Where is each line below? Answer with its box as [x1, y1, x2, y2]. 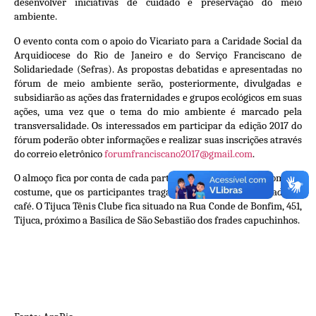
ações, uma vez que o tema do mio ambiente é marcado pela [14, 104, 302, 118]
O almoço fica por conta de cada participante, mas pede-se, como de [14, 171, 302, 184]
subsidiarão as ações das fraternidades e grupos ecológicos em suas [14, 90, 302, 104]
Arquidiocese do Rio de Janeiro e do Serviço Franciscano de [14, 48, 302, 61]
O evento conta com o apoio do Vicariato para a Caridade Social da [14, 34, 302, 47]
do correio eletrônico [14, 147, 104, 160]
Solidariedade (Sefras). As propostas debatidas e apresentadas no [14, 62, 302, 75]
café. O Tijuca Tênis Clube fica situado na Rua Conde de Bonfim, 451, [14, 199, 302, 212]
